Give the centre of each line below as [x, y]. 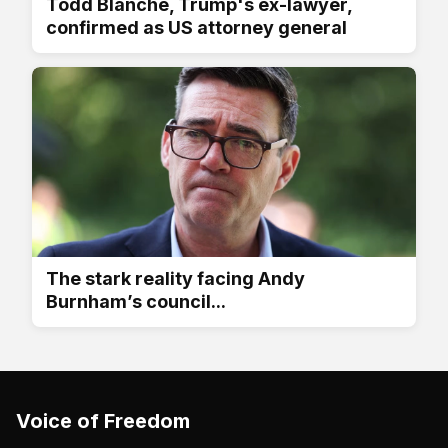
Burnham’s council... [136, 301]
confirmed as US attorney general [196, 27]
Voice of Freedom [103, 420]
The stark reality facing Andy [175, 278]
